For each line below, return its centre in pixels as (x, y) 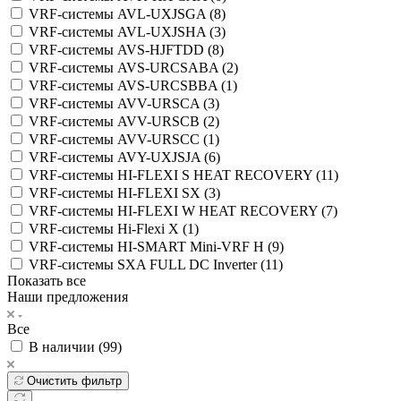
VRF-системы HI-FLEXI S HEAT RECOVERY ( (175, 175)
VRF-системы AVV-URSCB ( (118, 121)
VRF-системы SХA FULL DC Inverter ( (147, 264)
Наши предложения (68, 296)
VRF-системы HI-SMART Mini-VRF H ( (150, 246)
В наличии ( (66, 346)
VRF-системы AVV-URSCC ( (118, 139)
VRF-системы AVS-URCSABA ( (128, 67)
